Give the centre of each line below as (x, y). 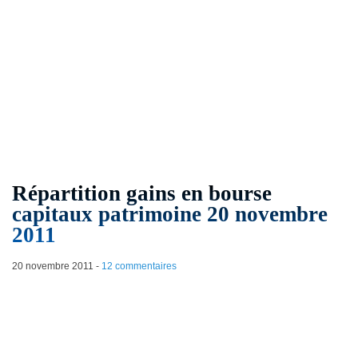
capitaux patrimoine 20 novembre (169, 215)
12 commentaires (139, 267)
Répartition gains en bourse (141, 194)
